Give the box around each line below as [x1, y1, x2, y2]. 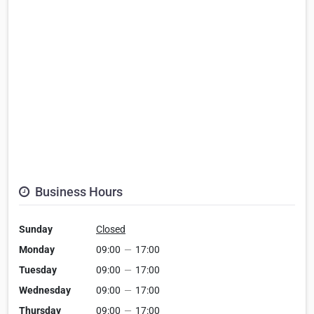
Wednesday [19, 284, 71, 296]
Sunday [19, 223, 53, 235]
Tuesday [19, 264, 57, 275]
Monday [19, 243, 55, 255]
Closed [96, 223, 125, 235]
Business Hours [32, 184, 123, 199]
